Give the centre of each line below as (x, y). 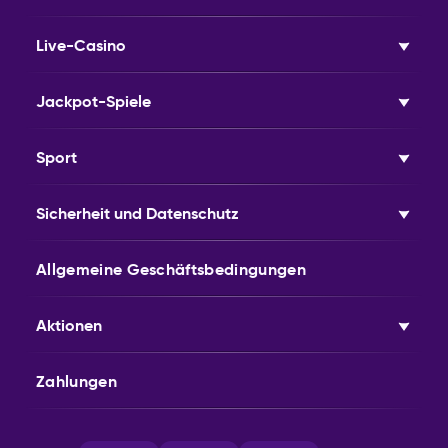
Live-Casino (81, 45)
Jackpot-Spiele (93, 101)
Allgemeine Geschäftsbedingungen (171, 269)
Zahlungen (76, 381)
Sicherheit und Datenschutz (137, 213)
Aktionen (69, 325)
